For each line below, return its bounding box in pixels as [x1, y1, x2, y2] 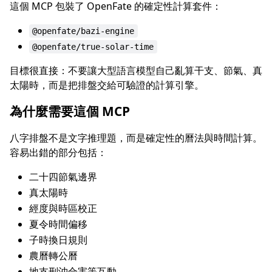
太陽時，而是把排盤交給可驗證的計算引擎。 [10, 78, 204, 92]
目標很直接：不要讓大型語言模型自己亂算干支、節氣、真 [10, 63, 262, 77]
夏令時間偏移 [29, 217, 87, 231]
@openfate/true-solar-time [32, 41, 154, 52]
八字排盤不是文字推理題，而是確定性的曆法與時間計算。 [10, 131, 262, 144]
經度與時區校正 [29, 201, 97, 215]
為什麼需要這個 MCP [10, 102, 130, 120]
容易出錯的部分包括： [10, 145, 107, 159]
